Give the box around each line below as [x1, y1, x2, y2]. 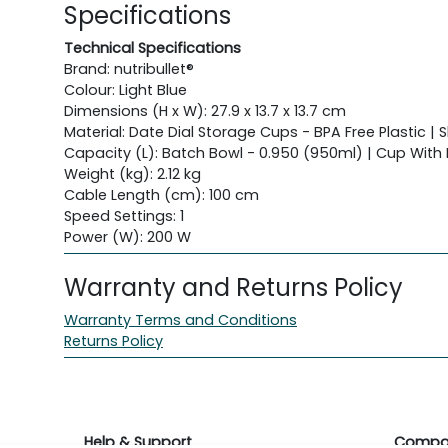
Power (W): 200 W [64, 227, 191, 247]
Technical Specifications [64, 38, 241, 58]
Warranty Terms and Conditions [64, 310, 297, 330]
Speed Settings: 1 [64, 206, 184, 226]
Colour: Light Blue [64, 80, 187, 100]
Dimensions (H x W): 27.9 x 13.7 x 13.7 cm [64, 101, 346, 121]
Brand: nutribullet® [64, 59, 194, 79]
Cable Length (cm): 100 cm [64, 185, 259, 205]
